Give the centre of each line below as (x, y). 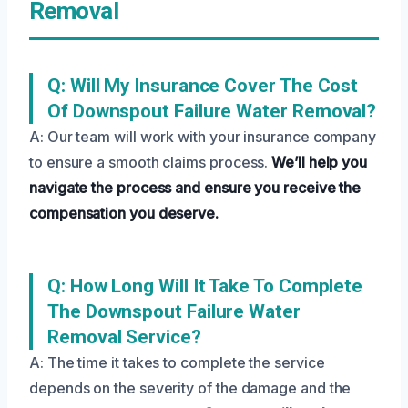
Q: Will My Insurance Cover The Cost (203, 85)
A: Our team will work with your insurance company (203, 136)
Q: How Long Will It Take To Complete (205, 286)
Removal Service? (124, 337)
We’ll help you (320, 162)
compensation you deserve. (124, 213)
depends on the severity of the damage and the (190, 388)
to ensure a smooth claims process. (151, 162)
